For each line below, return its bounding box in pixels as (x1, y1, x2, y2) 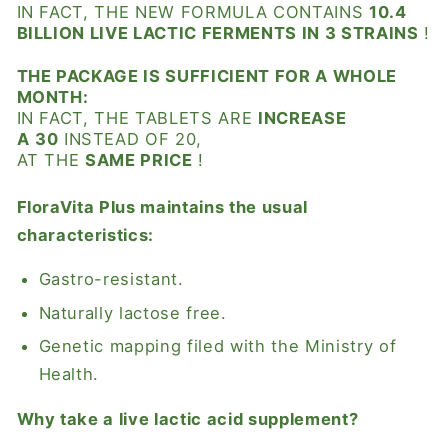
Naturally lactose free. (38, 302, 227, 323)
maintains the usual (135, 196, 308, 217)
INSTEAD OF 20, (63, 128, 203, 149)
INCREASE (258, 107, 347, 128)
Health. (38, 364, 100, 385)
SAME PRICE (85, 149, 193, 170)
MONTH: (16, 86, 89, 107)
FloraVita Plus (16, 196, 136, 217)
